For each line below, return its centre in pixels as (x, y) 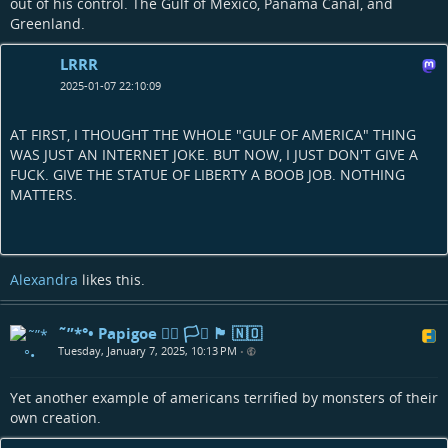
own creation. (55, 417)
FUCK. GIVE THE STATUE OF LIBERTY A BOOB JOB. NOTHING (207, 175)
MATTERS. (43, 195)
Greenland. (47, 24)
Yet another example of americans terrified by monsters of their (224, 397)
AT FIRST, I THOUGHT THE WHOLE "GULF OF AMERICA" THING (213, 135)
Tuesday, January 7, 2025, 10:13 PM (147, 350)
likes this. (111, 279)
